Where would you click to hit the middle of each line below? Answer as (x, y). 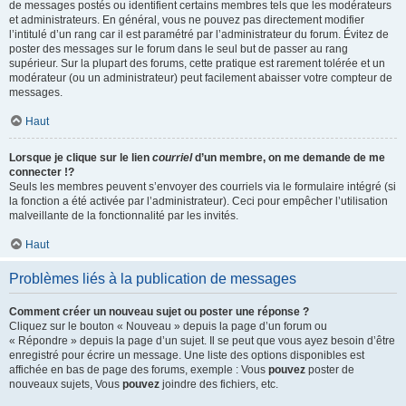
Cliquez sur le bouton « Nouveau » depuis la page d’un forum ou (168, 326)
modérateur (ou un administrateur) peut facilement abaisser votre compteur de (201, 78)
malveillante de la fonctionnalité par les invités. (124, 216)
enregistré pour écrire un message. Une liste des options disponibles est (187, 355)
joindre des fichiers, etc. (219, 384)
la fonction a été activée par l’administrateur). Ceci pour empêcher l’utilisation (198, 201)
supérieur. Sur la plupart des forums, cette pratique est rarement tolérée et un (197, 63)
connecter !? (42, 172)
